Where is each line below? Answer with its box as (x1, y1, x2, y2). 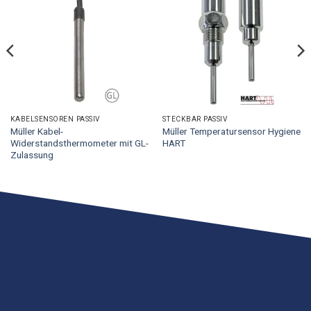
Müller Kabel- (10, 125, 63, 137)
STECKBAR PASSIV (162, 115, 228, 124)
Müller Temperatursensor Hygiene (162, 125, 301, 137)
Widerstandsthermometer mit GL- (10, 137, 149, 149)
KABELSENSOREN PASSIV (10, 115, 100, 124)
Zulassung (10, 149, 53, 160)
